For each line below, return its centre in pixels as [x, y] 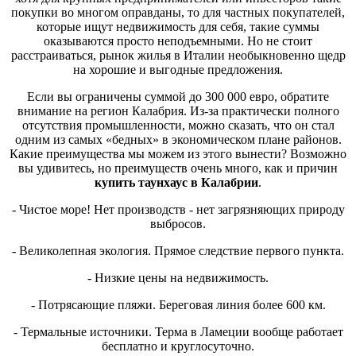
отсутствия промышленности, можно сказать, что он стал [178, 125]
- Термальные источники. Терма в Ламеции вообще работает [178, 331]
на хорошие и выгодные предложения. [178, 69]
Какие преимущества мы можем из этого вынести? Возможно [178, 153]
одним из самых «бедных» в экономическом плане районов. [178, 139]
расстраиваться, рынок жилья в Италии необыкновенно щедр [178, 55]
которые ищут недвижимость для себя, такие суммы [178, 26]
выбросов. [178, 223]
